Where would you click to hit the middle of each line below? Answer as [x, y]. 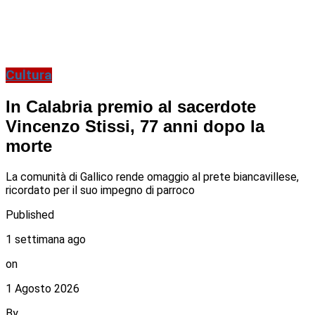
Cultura [29, 76]
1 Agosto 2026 [43, 289]
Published [30, 215]
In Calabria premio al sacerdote [131, 107]
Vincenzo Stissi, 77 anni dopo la [135, 127]
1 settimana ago [46, 240]
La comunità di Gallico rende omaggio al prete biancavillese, [152, 177]
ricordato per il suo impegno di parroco [100, 191]
